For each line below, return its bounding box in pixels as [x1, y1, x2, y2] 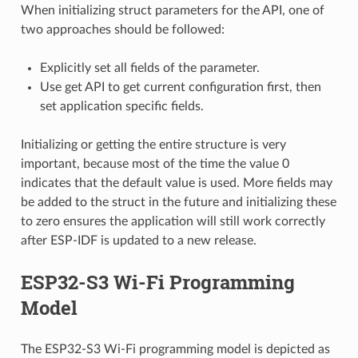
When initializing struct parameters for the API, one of [20, 3, 324, 17]
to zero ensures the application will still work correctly [20, 214, 325, 228]
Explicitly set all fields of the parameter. [39, 61, 260, 74]
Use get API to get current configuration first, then [39, 80, 321, 93]
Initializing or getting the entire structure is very [20, 137, 286, 151]
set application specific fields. [39, 99, 204, 113]
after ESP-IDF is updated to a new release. [20, 233, 257, 247]
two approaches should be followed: [20, 22, 225, 36]
